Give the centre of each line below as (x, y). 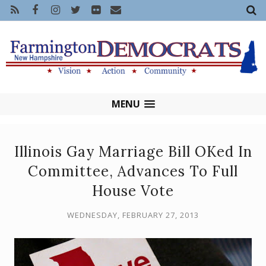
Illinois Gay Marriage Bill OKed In (133, 152)
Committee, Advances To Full (133, 172)
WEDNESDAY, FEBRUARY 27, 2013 (133, 215)
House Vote (133, 191)
